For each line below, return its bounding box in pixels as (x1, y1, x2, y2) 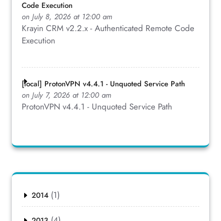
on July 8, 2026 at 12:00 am (22, 11, 112, 22)
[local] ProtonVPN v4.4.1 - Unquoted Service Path (22, 78, 185, 89)
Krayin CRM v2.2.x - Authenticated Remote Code (22, 22, 194, 34)
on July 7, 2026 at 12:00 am (22, 89, 111, 101)
